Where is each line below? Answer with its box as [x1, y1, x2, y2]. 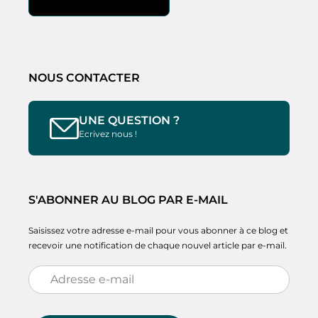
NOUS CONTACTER [28, 71, 140, 85]
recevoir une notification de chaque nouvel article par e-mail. [28, 240, 287, 251]
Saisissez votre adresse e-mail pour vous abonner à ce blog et [28, 225, 288, 236]
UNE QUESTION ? [78, 114, 180, 128]
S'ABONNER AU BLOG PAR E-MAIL [28, 193, 228, 207]
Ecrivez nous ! [78, 128, 137, 140]
